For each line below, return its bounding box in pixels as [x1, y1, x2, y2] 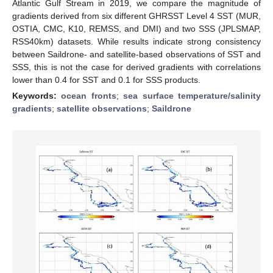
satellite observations [57, 103, 147, 113]
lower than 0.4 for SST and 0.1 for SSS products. [12, 74, 200, 85]
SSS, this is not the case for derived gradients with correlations [12, 62, 261, 72]
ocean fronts [61, 90, 116, 101]
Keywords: [12, 90, 62, 101]
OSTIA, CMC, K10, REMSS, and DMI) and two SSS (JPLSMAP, [12, 23, 261, 34]
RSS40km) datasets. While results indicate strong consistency [12, 36, 261, 46]
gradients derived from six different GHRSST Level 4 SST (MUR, [12, 10, 261, 21]
